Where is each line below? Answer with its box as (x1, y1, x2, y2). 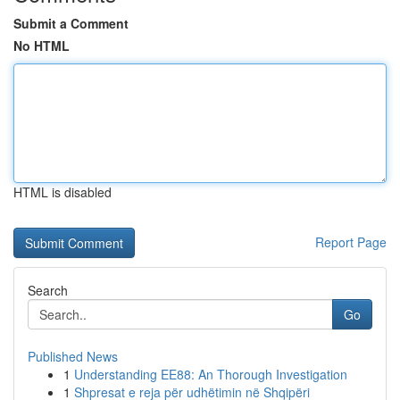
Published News (28, 347, 118, 365)
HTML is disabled (13, 183, 112, 201)
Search (28, 281, 68, 299)
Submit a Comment (13, 14, 129, 32)
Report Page (315, 233, 387, 251)
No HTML (13, 37, 70, 54)
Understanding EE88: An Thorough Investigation (74, 365, 347, 383)
